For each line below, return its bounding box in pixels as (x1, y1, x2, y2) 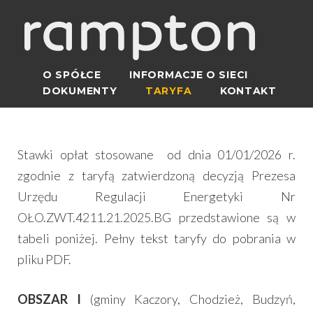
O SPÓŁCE (43, 68, 101, 81)
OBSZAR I (17, 291, 81, 307)
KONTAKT (219, 84, 277, 97)
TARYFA (145, 84, 192, 97)
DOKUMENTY (43, 84, 117, 97)
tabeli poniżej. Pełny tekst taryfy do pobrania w (17, 230, 296, 246)
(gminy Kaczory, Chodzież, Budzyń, (80, 291, 296, 307)
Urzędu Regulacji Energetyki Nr (17, 188, 296, 204)
